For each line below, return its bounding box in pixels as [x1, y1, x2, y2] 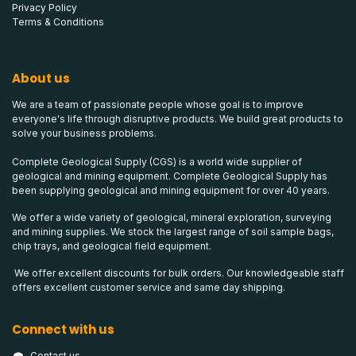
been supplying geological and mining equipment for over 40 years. [12, 184, 332, 197]
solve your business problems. [12, 127, 157, 140]
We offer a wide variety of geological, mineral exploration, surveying [12, 211, 331, 224]
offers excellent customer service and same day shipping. [12, 281, 288, 294]
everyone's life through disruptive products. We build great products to [12, 113, 343, 126]
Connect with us [12, 321, 114, 339]
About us [12, 70, 70, 87]
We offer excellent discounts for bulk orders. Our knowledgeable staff [12, 267, 344, 280]
